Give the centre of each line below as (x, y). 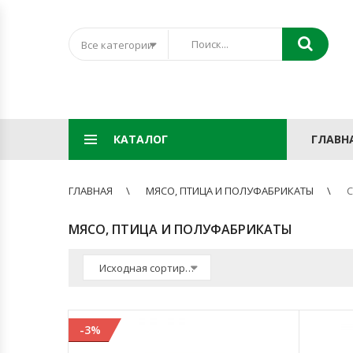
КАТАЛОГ (141, 139)
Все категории (117, 45)
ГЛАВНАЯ (91, 191)
